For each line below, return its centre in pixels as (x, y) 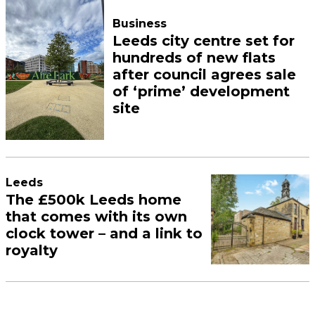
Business (140, 24)
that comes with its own (97, 216)
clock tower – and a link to (104, 233)
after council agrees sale (204, 75)
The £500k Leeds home (94, 199)
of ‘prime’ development (201, 92)
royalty (32, 250)
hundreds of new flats (194, 58)
